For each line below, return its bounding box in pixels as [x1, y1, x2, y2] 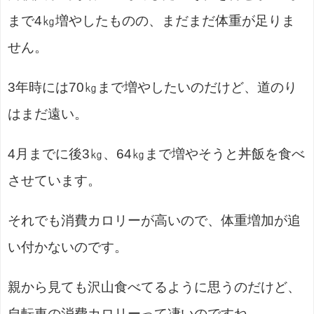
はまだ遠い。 [8, 107, 88, 121]
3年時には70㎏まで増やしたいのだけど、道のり [8, 80, 297, 94]
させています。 [8, 173, 101, 187]
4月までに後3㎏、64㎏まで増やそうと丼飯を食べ [8, 146, 305, 161]
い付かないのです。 [8, 240, 128, 254]
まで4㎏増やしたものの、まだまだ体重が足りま [8, 13, 295, 27]
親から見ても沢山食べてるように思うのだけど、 [8, 280, 301, 294]
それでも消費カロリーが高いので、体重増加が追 [8, 213, 301, 227]
